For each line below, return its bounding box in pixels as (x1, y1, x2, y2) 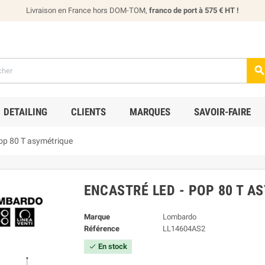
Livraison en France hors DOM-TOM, (26, 6, 149, 15)
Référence (83, 224, 119, 233)
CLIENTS (70, 105, 106, 118)
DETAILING (3, 105, 47, 118)
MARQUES (129, 105, 170, 118)
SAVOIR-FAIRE (193, 105, 251, 118)
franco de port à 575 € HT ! (149, 6, 239, 15)
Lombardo (163, 212, 196, 221)
